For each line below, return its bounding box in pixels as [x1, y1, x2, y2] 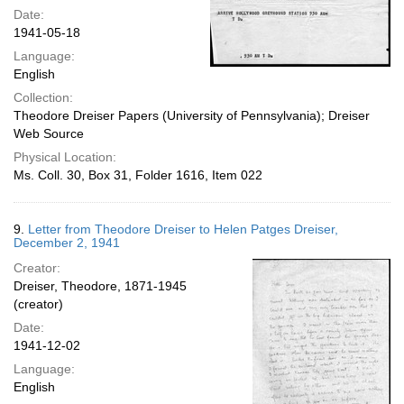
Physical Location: [14, 150, 116, 164]
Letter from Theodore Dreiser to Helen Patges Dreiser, [28, 222, 338, 236]
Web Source [14, 126, 84, 141]
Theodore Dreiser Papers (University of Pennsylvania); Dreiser [14, 108, 370, 123]
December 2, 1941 [14, 235, 120, 250]
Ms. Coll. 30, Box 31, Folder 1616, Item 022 [14, 168, 262, 182]
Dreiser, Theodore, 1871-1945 [14, 279, 187, 293]
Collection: [14, 90, 73, 105]
